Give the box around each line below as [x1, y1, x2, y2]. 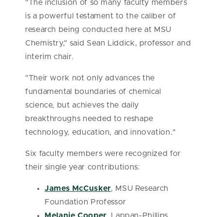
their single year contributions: [25, 163, 140, 171]
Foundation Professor [45, 198, 126, 206]
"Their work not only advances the [25, 74, 155, 82]
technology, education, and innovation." [25, 128, 176, 136]
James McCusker [45, 185, 111, 192]
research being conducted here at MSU [25, 26, 172, 33]
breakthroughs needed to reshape [25, 115, 154, 123]
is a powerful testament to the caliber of [25, 12, 176, 20]
